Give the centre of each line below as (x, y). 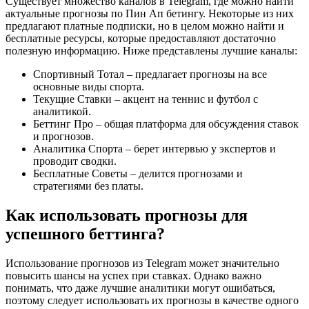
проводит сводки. (75, 161)
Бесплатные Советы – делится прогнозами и (138, 174)
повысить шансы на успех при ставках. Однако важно (133, 275)
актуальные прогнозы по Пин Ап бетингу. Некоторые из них (150, 14)
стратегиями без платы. (88, 186)
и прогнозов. (63, 137)
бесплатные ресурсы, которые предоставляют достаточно (141, 39)
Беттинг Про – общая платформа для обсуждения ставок (166, 124)
